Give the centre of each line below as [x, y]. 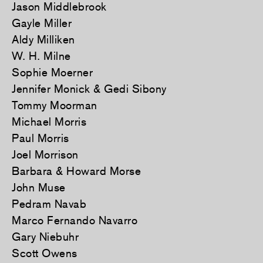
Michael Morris [49, 122]
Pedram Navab [49, 204]
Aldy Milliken [43, 40]
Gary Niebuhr [45, 237]
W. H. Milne [41, 56]
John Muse [39, 188]
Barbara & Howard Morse [76, 171]
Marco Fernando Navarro [75, 220]
